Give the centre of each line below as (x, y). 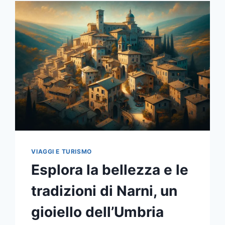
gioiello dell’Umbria (98, 212)
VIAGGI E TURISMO (62, 152)
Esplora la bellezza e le (110, 170)
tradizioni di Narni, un (104, 191)
